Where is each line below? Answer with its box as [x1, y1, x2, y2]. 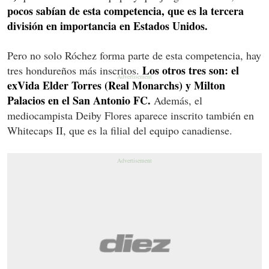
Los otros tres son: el [142, 62, 239, 78]
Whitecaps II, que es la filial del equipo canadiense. [7, 122, 232, 138]
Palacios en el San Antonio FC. [7, 92, 151, 108]
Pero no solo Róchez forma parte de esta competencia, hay [7, 47, 261, 62]
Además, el [151, 92, 202, 107]
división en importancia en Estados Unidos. [7, 17, 208, 34]
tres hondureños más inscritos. [7, 62, 142, 77]
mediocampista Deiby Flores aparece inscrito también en [7, 107, 254, 122]
